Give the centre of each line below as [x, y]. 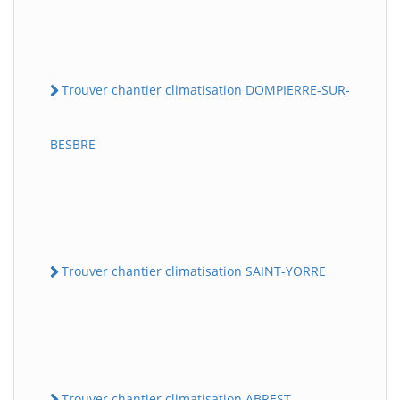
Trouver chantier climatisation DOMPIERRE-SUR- [206, 89]
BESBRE [73, 144]
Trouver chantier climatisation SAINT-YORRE [194, 271]
